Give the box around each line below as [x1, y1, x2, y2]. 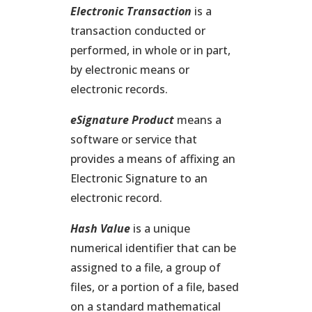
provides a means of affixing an [70, 151, 235, 166]
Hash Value [70, 221, 133, 236]
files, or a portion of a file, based [70, 279, 239, 295]
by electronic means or [70, 62, 189, 77]
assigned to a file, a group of [70, 260, 221, 275]
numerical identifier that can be [70, 240, 236, 256]
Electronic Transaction [70, 3, 192, 19]
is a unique [132, 221, 190, 236]
